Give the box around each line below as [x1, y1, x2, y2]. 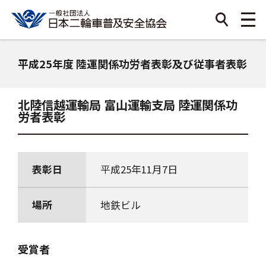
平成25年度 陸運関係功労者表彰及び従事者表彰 [17, 55, 247, 71]
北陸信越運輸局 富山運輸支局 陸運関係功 [17, 96, 237, 114]
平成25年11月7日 [100, 162, 188, 177]
